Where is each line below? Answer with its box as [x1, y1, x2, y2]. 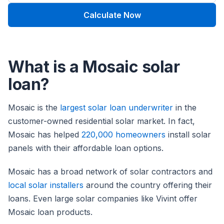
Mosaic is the [8, 102, 60, 113]
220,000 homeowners [81, 129, 165, 140]
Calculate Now [83, 10, 141, 20]
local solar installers [8, 180, 83, 190]
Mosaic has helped [8, 129, 81, 140]
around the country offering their [83, 180, 212, 190]
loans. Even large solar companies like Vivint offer [8, 193, 197, 204]
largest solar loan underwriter [60, 102, 173, 113]
